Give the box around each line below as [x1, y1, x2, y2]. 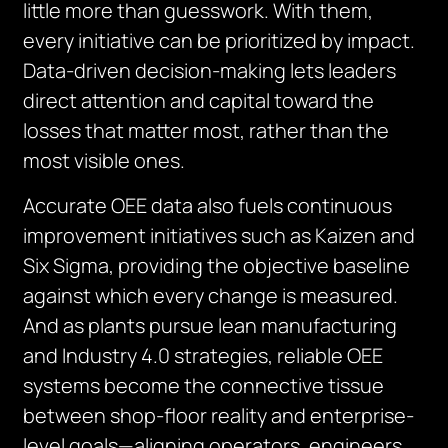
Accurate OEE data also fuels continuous [23, 192, 393, 219]
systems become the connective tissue [23, 372, 385, 399]
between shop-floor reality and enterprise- [23, 402, 415, 429]
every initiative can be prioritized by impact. [23, 27, 416, 54]
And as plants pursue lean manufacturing [23, 312, 398, 339]
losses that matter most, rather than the [23, 117, 390, 144]
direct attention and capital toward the [23, 87, 375, 114]
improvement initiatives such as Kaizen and [23, 222, 416, 249]
